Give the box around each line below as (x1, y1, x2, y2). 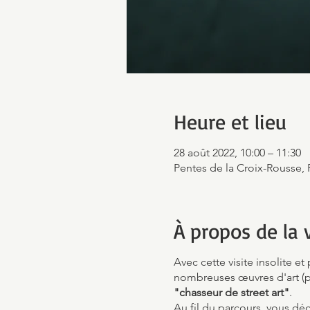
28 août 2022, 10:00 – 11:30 (173, 146, 301, 159)
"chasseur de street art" (173, 286, 289, 299)
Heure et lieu (173, 109, 286, 134)
